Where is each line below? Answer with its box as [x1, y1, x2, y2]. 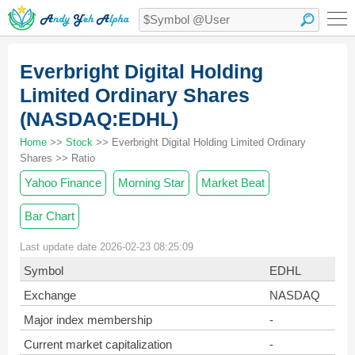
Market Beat [201, 176, 265, 189]
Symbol [24, 264, 63, 277]
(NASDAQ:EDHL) [20, 108, 178, 130]
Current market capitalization [24, 338, 172, 351]
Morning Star [118, 176, 185, 189]
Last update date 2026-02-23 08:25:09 [20, 241, 193, 253]
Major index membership [24, 313, 152, 326]
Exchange [24, 288, 76, 302]
